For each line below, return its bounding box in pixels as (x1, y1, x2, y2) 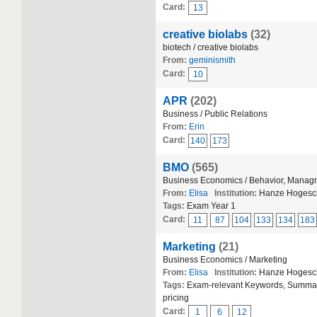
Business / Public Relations (163, 109, 267, 119)
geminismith (189, 55, 236, 65)
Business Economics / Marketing (163, 255, 287, 265)
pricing (163, 293, 189, 303)
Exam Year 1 (187, 201, 236, 211)
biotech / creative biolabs (163, 42, 258, 52)
